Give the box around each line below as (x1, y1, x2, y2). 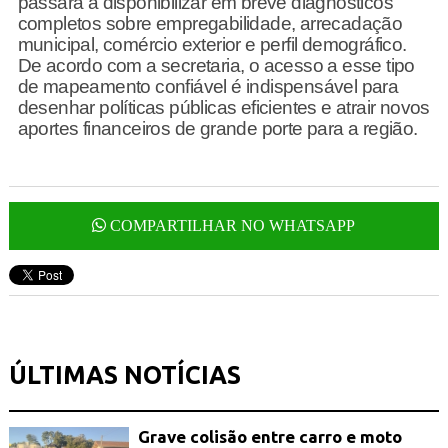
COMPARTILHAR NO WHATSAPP (106, 217, 356, 235)
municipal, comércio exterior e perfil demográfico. (17, 33, 407, 55)
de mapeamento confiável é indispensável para (17, 75, 399, 97)
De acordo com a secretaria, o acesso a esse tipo (17, 54, 415, 76)
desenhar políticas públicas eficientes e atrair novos (17, 96, 430, 118)
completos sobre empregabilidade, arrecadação (17, 12, 403, 34)
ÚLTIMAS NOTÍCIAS (8, 361, 241, 390)
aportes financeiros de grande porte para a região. (17, 117, 418, 139)
